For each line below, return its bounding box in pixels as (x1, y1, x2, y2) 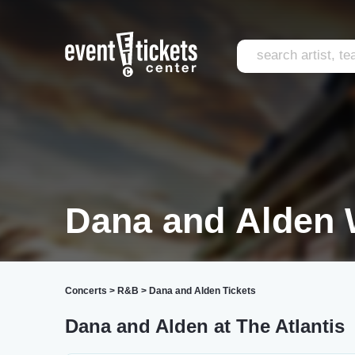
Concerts (65, 285, 107, 296)
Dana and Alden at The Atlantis (65, 315, 345, 337)
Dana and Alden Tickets (149, 285, 256, 296)
